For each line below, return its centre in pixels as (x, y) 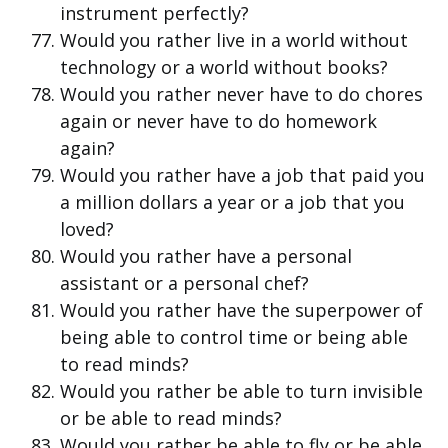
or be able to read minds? (171, 418)
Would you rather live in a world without (234, 40)
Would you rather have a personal (206, 256)
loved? (87, 229)
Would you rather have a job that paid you (242, 175)
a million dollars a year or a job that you (232, 202)
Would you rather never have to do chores (241, 94)
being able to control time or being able (234, 337)
